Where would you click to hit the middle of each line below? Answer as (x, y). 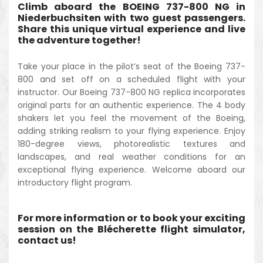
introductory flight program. (75, 182)
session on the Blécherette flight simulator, (131, 229)
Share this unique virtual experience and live (131, 29)
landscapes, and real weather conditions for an (131, 156)
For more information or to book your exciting (131, 218)
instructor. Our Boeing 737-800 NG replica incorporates (131, 92)
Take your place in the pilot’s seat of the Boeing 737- (131, 66)
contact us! (47, 240)
